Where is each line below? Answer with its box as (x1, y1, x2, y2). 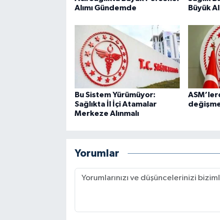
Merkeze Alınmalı (74, 109, 139, 117)
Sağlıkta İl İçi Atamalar (74, 100, 157, 108)
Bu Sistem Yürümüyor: (74, 90, 156, 99)
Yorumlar (74, 148, 119, 159)
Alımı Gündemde (74, 3, 137, 12)
